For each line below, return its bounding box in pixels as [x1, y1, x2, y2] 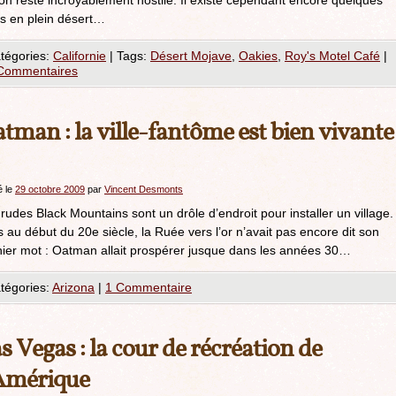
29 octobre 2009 [15, 184, 85, 194]
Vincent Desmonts [104, 184, 183, 194]
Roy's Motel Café [285, 49, 380, 63]
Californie [53, 49, 106, 63]
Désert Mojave [150, 49, 232, 63]
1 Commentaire [105, 280, 192, 294]
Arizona [52, 280, 95, 294]
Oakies [239, 49, 278, 63]
